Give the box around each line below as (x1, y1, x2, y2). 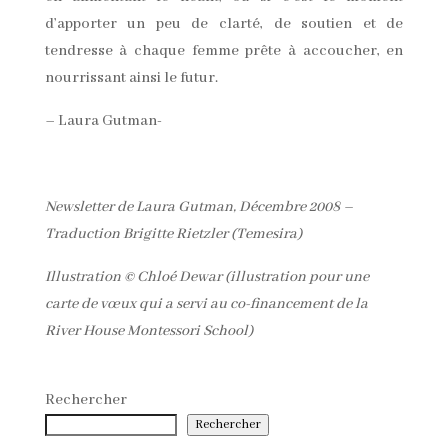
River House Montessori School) (44, 322, 253, 341)
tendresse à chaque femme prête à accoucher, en (44, 42, 404, 61)
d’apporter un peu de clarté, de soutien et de (44, 15, 404, 34)
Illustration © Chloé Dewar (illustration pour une (44, 268, 369, 287)
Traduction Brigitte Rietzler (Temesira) (44, 225, 302, 244)
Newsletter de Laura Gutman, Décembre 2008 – (44, 198, 353, 217)
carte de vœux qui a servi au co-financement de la (44, 295, 368, 314)
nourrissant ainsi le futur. (44, 69, 218, 88)
